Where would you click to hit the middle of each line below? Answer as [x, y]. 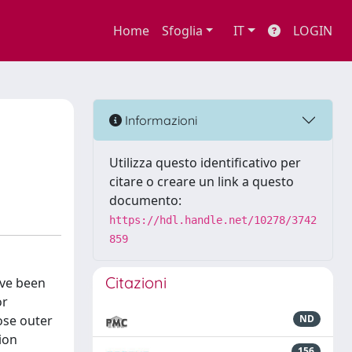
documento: [145, 200]
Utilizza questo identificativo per [205, 163]
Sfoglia [182, 31]
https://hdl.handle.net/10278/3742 [213, 220]
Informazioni [159, 120]
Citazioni [136, 282]
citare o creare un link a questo [202, 181]
